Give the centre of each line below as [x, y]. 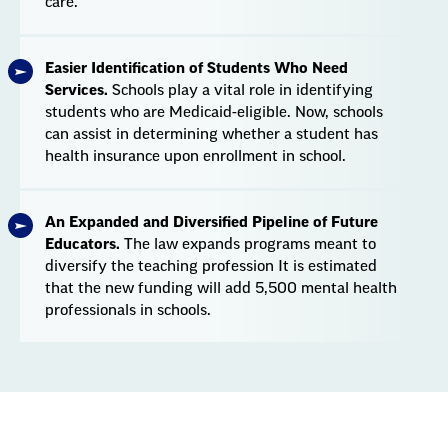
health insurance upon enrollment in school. [195, 157]
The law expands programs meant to [248, 245]
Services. [76, 91]
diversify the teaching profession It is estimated [211, 267]
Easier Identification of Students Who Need [196, 69]
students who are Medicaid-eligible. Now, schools [214, 113]
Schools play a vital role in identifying [240, 91]
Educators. [82, 245]
